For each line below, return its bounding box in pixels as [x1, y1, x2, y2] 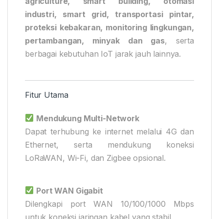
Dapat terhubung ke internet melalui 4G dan [25, 126, 194, 136]
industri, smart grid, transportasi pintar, [25, 9, 194, 19]
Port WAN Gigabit [36, 185, 103, 196]
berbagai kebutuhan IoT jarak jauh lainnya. [25, 48, 181, 59]
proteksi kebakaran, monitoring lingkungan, [25, 22, 194, 32]
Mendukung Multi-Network [36, 113, 139, 123]
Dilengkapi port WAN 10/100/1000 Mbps [25, 198, 194, 209]
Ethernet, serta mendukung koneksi [25, 139, 194, 150]
